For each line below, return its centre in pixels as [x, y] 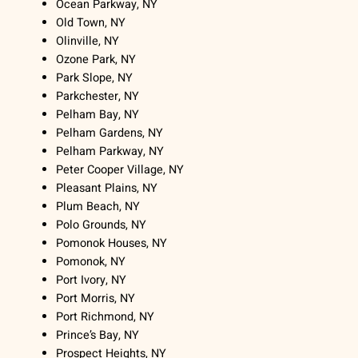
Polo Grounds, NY [101, 225]
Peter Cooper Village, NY [120, 170]
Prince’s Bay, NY [98, 336]
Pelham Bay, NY [98, 115]
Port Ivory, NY [91, 280]
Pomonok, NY [91, 262]
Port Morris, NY [96, 299]
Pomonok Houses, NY [112, 244]
